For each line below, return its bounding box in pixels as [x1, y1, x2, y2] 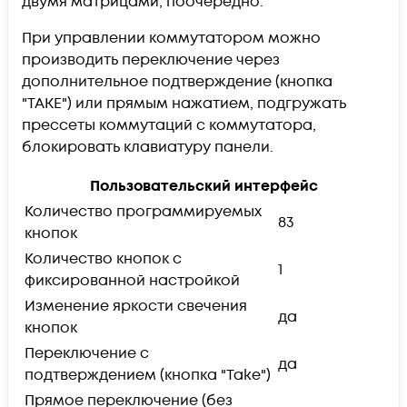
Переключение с [25, 342, 149, 363]
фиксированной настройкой [25, 270, 240, 291]
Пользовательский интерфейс [89, 175, 318, 196]
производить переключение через [22, 49, 280, 70]
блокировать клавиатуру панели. [22, 136, 273, 157]
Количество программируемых [25, 201, 262, 222]
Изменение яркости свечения [25, 295, 247, 316]
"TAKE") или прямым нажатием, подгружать [22, 93, 346, 114]
